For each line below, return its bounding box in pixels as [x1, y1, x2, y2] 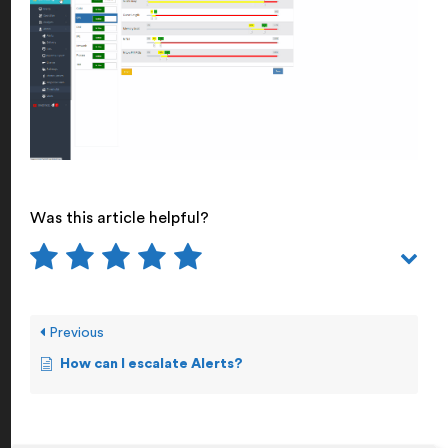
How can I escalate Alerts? [60, 356, 243, 371]
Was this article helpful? [30, 209, 209, 226]
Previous [45, 325, 104, 340]
